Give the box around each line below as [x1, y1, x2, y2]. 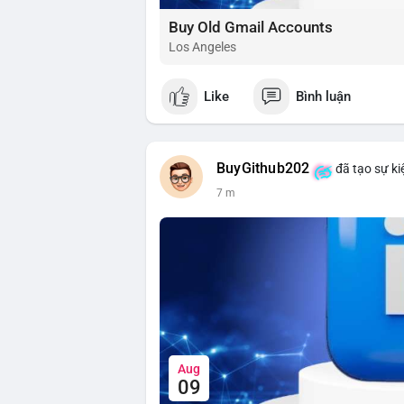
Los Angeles [169, 40, 236, 55]
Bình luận [296, 87, 351, 105]
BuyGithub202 [216, 161, 310, 178]
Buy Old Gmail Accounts [169, 18, 333, 37]
